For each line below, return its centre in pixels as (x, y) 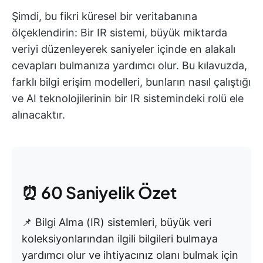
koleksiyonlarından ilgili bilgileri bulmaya (120, 239)
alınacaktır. (38, 115)
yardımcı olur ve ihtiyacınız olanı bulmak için (130, 255)
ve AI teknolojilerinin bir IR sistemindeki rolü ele (128, 98)
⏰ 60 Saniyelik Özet (99, 192)
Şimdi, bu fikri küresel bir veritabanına (104, 16)
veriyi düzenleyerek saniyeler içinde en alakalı (124, 49)
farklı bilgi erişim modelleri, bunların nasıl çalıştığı (131, 82)
